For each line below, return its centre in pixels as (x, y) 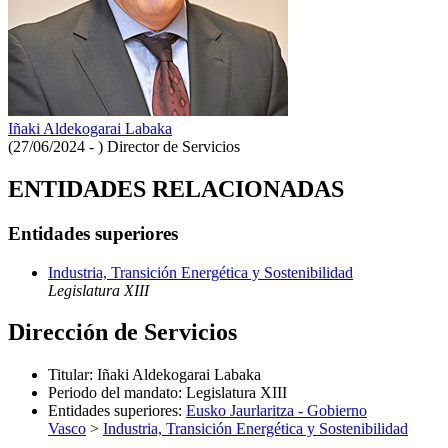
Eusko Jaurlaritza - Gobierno (276, 411)
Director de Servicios (173, 146)
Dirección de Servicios (122, 332)
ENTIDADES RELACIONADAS (176, 188)
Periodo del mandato (113, 393)
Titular (68, 375)
